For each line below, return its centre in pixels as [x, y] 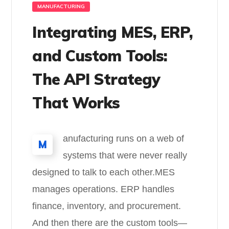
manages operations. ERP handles [104, 189]
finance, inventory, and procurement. [107, 206]
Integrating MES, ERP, [113, 32]
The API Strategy [96, 79]
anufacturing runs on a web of [124, 139]
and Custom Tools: [100, 56]
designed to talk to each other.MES [104, 172]
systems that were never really [125, 155]
